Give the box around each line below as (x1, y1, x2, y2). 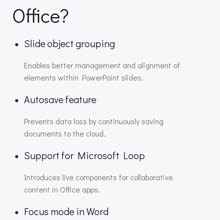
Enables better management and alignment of (24, 60, 180, 70)
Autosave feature (24, 93, 96, 106)
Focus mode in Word (24, 205, 109, 218)
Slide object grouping (24, 37, 115, 50)
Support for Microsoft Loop (24, 149, 145, 162)
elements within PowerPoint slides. (24, 72, 143, 82)
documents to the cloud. (24, 128, 106, 138)
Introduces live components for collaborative (24, 172, 173, 182)
